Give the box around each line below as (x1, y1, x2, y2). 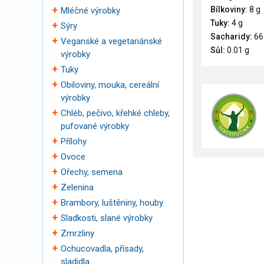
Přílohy (61, 136, 87, 147)
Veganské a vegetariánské (61, 36, 162, 47)
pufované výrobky (61, 121, 129, 131)
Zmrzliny (61, 228, 94, 239)
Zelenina (61, 182, 94, 193)
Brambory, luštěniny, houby (61, 197, 163, 208)
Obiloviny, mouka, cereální (61, 80, 159, 90)
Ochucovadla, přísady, (61, 243, 144, 254)
